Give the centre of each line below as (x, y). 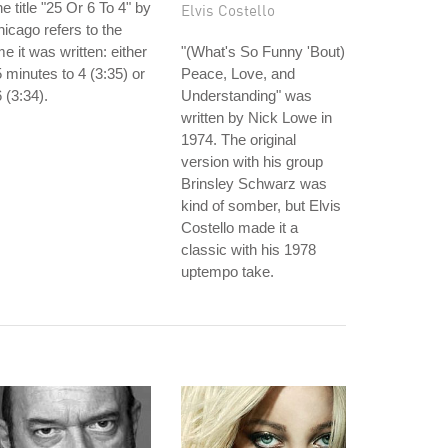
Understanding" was (246, 95)
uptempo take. (227, 271)
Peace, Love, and (238, 73)
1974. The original (238, 139)
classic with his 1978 (248, 249)
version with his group (252, 161)
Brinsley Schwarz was (254, 183)
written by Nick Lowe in (256, 117)
